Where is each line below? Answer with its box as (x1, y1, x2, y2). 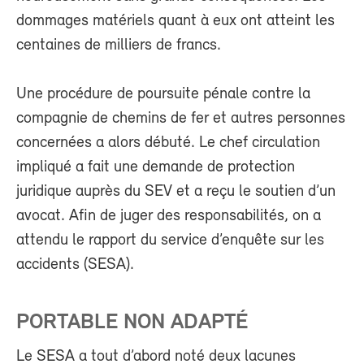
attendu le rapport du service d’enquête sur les (16, 232, 324, 249)
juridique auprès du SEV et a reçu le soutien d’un (16, 184, 336, 201)
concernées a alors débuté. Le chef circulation (16, 135, 320, 152)
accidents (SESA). (16, 257, 134, 274)
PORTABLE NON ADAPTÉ (16, 312, 248, 335)
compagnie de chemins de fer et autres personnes (16, 110, 345, 128)
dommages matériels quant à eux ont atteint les (16, 13, 335, 30)
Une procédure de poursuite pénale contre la (16, 86, 310, 103)
